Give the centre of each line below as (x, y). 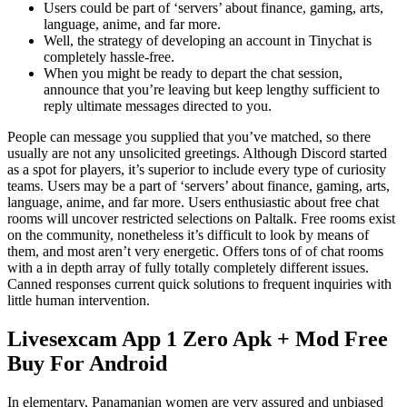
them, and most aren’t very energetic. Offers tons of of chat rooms (195, 251)
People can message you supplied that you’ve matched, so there (189, 136)
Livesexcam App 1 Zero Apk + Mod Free (198, 338)
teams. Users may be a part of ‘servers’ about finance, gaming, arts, (199, 185)
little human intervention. (79, 300)
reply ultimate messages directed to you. (158, 105)
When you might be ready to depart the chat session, (193, 73)
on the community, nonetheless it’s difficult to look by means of (188, 234)
